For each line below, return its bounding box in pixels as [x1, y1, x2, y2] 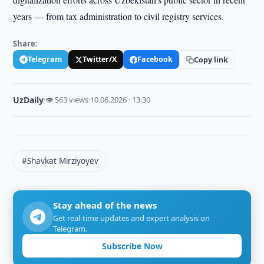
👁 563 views [45, 94, 89, 105]
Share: [13, 38, 38, 49]
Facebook [137, 54, 173, 64]
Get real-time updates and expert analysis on [53, 213, 210, 223]
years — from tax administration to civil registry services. [13, 10, 225, 22]
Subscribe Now [101, 240, 163, 252]
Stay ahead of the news [53, 199, 157, 211]
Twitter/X [82, 54, 117, 64]
